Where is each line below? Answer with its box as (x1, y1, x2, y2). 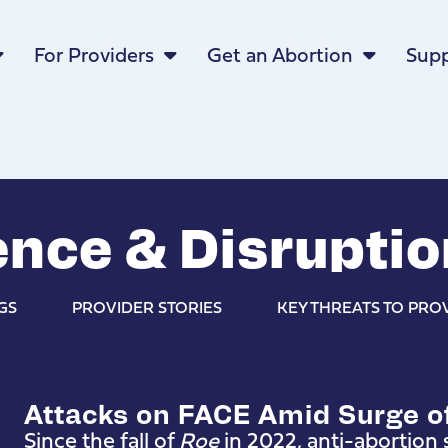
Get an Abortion (207, 40, 353, 69)
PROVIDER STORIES (72, 294, 222, 319)
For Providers (34, 40, 154, 69)
